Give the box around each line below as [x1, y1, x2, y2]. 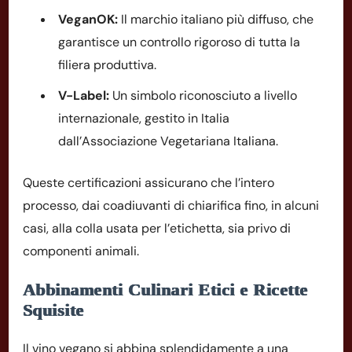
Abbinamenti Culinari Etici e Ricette [23, 279, 308, 299]
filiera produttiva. [58, 56, 156, 73]
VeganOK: [58, 10, 118, 27]
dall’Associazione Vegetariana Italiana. [58, 132, 278, 149]
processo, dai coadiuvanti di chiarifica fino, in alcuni [23, 196, 319, 214]
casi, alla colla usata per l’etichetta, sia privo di [23, 219, 291, 236]
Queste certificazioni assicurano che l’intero [23, 174, 274, 191]
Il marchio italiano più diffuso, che [118, 10, 313, 27]
